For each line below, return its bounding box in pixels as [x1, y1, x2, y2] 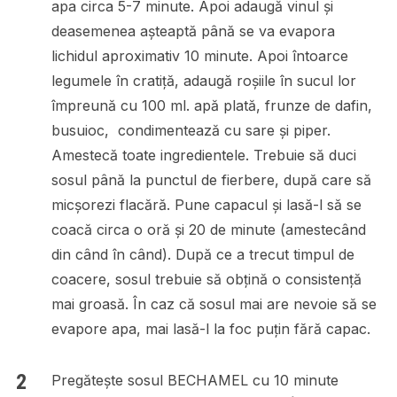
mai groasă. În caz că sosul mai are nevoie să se [51, 294, 377, 313]
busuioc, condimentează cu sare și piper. [51, 121, 331, 139]
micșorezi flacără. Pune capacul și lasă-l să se [51, 195, 362, 214]
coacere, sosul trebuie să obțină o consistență [51, 269, 362, 288]
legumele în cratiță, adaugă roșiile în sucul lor [51, 71, 356, 90]
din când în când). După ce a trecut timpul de [51, 245, 354, 263]
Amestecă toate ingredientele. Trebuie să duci [51, 145, 356, 164]
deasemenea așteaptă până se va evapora [51, 21, 335, 40]
